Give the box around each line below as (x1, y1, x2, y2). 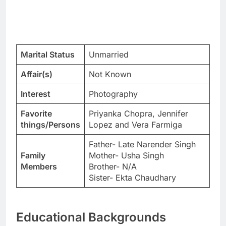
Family (21, 150, 45, 160)
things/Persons (21, 119, 80, 130)
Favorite (21, 108, 52, 119)
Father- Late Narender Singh (89, 139, 196, 149)
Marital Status (21, 49, 75, 60)
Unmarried (89, 49, 129, 60)
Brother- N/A (89, 161, 137, 172)
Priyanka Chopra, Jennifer (89, 108, 188, 119)
